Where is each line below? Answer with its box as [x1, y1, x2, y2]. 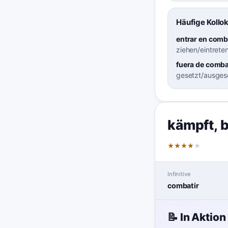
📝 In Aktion [167, 211, 226, 224]
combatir [167, 181, 199, 190]
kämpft [167, 116, 214, 133]
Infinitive [167, 170, 191, 178]
